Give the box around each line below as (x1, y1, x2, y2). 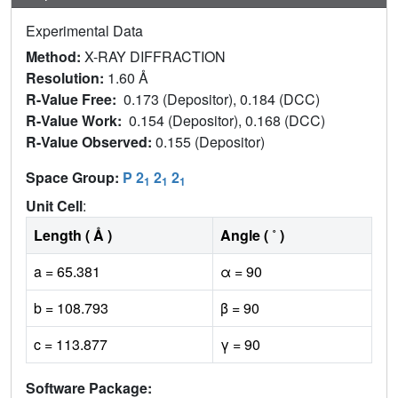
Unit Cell (26, 195, 83, 217)
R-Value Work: (26, 110, 129, 131)
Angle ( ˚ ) (220, 225, 284, 246)
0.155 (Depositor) (155, 131, 268, 153)
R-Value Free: (26, 89, 123, 110)
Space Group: (26, 167, 123, 188)
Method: (26, 46, 84, 68)
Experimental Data (26, 20, 143, 42)
